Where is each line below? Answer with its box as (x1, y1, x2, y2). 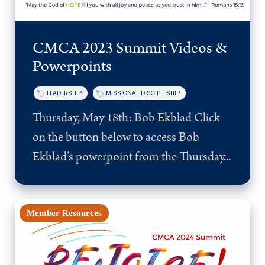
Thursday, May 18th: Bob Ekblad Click (33, 108, 220, 127)
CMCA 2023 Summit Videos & (33, 37, 227, 59)
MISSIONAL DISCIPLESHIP (106, 88, 180, 98)
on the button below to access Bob (33, 128, 199, 146)
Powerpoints (33, 55, 112, 77)
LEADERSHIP (47, 88, 82, 98)
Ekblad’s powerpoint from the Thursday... (33, 147, 231, 166)
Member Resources (27, 208, 102, 218)
